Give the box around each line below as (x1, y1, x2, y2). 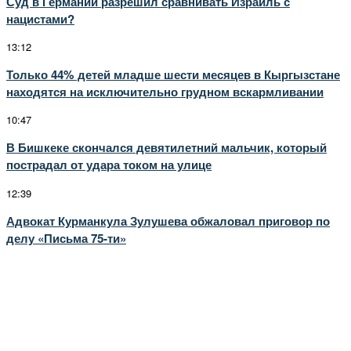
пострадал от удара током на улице (6, 156, 212, 174)
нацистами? (6, 9, 74, 27)
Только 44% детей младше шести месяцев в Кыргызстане (6, 65, 340, 83)
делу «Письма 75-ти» (6, 229, 126, 247)
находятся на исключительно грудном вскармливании (6, 82, 324, 100)
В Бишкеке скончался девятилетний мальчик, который (6, 139, 327, 157)
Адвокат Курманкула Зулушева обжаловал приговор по (6, 212, 330, 230)
